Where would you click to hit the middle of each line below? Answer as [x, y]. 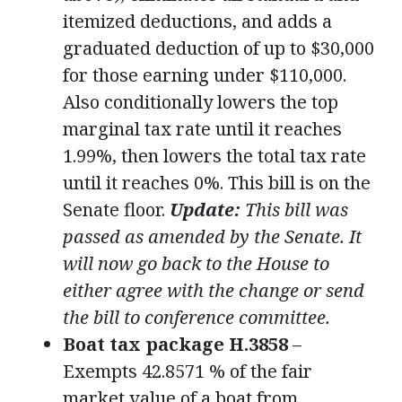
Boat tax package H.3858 [175, 345]
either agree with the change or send [214, 291]
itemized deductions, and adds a [197, 22]
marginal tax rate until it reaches [202, 129]
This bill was [294, 210]
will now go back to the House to [196, 264]
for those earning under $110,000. [205, 75]
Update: [205, 210]
